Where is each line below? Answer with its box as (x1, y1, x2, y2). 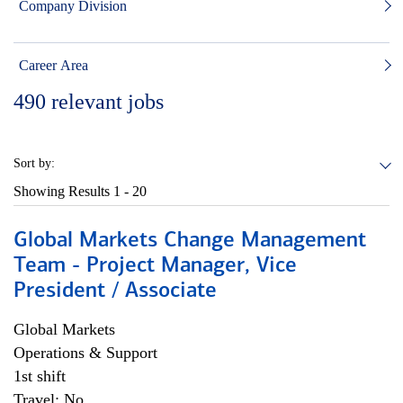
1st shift (13, 367, 66, 385)
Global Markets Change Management (13, 230, 366, 252)
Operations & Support (13, 344, 157, 362)
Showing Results (13, 184, 113, 199)
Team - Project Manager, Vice (13, 255, 297, 277)
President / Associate (13, 281, 217, 302)
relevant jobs (51, 90, 164, 113)
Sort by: (13, 157, 55, 170)
